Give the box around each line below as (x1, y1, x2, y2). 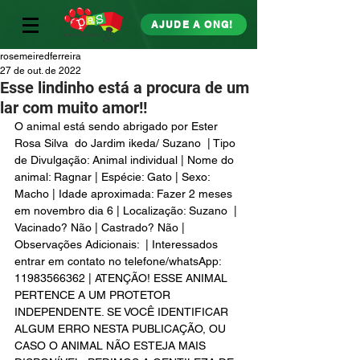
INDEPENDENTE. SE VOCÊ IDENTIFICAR (14, 305, 231, 318)
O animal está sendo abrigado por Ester (14, 120, 221, 133)
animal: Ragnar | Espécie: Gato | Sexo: (14, 170, 213, 183)
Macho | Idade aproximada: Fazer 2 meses (14, 187, 235, 200)
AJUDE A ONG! (150, 18, 234, 31)
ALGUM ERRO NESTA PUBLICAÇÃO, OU (14, 322, 229, 335)
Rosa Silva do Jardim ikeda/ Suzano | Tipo (14, 137, 239, 149)
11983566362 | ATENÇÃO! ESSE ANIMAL (14, 272, 231, 284)
